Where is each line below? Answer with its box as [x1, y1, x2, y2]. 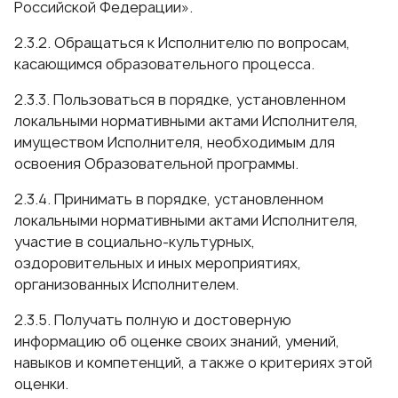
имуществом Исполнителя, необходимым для [14, 132, 335, 152]
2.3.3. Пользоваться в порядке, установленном [14, 90, 346, 109]
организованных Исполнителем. [14, 275, 239, 294]
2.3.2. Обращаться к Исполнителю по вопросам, [14, 33, 350, 52]
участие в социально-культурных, [14, 232, 255, 251]
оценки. [14, 374, 68, 394]
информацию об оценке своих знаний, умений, [14, 331, 339, 351]
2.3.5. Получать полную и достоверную [14, 310, 291, 330]
